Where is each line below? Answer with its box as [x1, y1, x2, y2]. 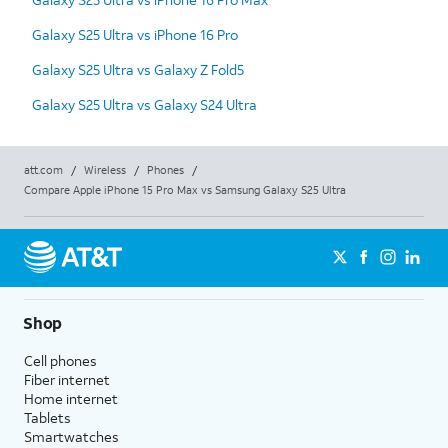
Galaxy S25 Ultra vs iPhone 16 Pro [32, 24, 238, 44]
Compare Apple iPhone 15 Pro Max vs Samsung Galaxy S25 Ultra [24, 182, 346, 197]
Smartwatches [24, 426, 119, 446]
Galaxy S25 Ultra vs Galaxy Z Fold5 [32, 59, 244, 79]
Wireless [84, 162, 126, 177]
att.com [24, 162, 63, 177]
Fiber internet [24, 369, 110, 389]
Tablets [24, 407, 71, 427]
